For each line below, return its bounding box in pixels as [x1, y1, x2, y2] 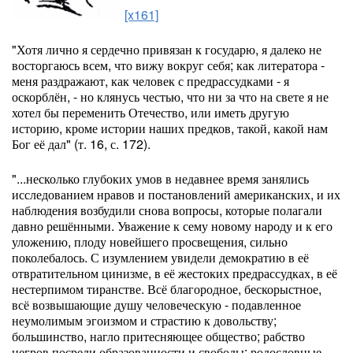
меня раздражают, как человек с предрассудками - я [12, 72, 289, 90]
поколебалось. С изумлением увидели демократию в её [12, 248, 309, 266]
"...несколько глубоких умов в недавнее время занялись [12, 169, 309, 188]
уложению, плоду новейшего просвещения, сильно [12, 232, 288, 251]
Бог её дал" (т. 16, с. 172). [12, 135, 150, 153]
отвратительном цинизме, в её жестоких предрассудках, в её [12, 264, 337, 282]
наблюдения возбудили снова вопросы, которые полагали [12, 201, 322, 219]
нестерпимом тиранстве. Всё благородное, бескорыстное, [12, 280, 321, 298]
